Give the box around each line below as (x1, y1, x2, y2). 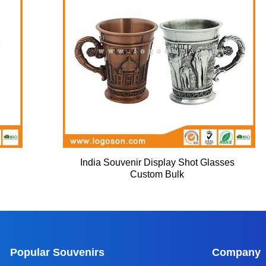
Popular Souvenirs (10, 246, 104, 259)
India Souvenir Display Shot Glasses (80, 157, 235, 168)
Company (212, 246, 261, 259)
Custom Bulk (130, 169, 185, 180)
